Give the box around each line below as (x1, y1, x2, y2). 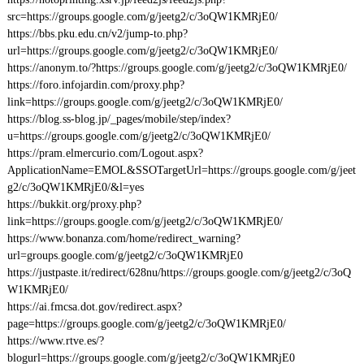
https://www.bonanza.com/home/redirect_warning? (6, 232, 240, 245)
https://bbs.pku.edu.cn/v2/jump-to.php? (6, 28, 188, 40)
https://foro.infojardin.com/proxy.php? (6, 79, 184, 91)
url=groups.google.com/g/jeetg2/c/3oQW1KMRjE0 (6, 249, 243, 262)
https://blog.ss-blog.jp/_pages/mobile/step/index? (6, 113, 231, 125)
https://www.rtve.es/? (6, 335, 104, 347)
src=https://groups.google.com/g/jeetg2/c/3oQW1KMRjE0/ (6, 11, 278, 23)
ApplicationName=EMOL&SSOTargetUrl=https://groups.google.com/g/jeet (6, 164, 356, 176)
